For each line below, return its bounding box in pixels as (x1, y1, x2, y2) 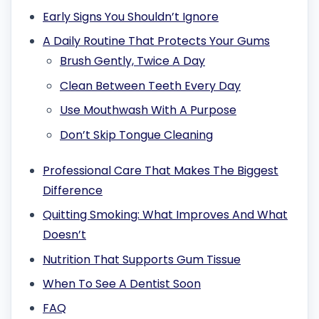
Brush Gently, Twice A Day (60, 53, 205, 70)
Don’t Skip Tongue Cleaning (60, 126, 213, 143)
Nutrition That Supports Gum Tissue (43, 251, 241, 268)
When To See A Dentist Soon (43, 276, 201, 293)
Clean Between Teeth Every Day (60, 77, 241, 94)
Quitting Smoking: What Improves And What (43, 206, 288, 224)
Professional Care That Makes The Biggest (43, 162, 278, 179)
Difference (43, 182, 103, 199)
